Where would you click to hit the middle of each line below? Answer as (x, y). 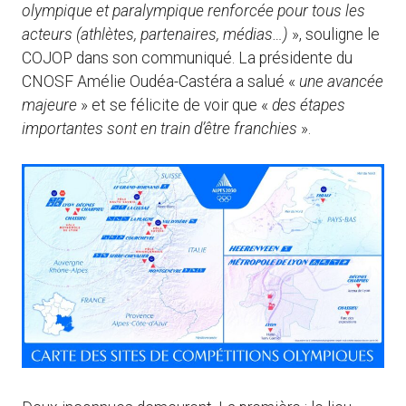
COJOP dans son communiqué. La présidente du (187, 58)
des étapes (309, 105)
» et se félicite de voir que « (174, 105)
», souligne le (334, 34)
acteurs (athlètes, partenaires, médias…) (155, 34)
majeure (49, 105)
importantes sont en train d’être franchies (159, 128)
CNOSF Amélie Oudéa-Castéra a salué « (160, 81)
